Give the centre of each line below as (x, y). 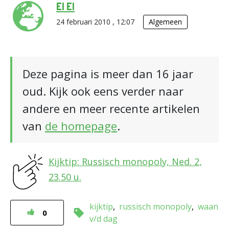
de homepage (81, 126)
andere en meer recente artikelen (111, 108)
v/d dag (104, 219)
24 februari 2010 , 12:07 (96, 22)
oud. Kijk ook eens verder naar (103, 91)
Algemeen (165, 22)
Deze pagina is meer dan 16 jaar (108, 74)
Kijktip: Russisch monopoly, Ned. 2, (125, 162)
